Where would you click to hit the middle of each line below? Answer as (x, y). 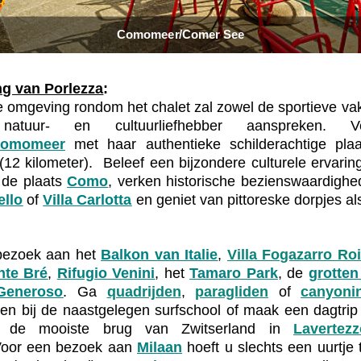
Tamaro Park (234, 273)
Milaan (160, 347)
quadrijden (144, 291)
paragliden (232, 291)
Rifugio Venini (106, 273)
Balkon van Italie (160, 254)
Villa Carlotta (87, 199)
